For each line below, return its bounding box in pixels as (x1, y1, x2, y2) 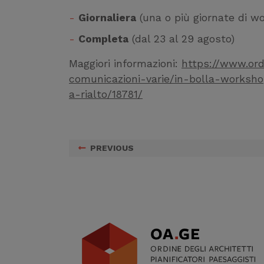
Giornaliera (78, 12, 136, 24)
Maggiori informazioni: (69, 57, 181, 70)
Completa (78, 32, 128, 45)
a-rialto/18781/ (69, 88, 143, 100)
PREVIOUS (90, 143, 134, 153)
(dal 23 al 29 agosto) (128, 32, 235, 45)
